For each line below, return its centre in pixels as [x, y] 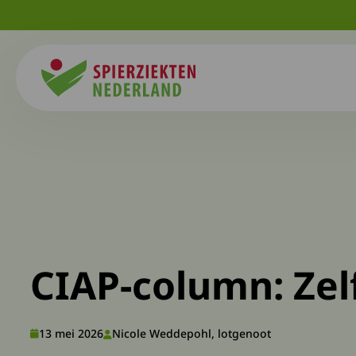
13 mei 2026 [71, 333]
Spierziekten [78, 106]
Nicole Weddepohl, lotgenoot [192, 333]
